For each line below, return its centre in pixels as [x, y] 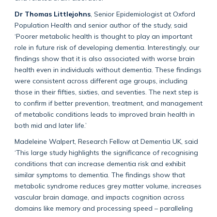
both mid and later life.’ [51, 125]
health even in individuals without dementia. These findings [108, 69]
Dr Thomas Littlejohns [53, 14]
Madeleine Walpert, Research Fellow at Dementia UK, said [106, 141]
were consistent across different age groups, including [101, 80]
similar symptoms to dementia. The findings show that [100, 174]
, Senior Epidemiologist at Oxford [143, 14]
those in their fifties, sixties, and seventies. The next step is [107, 92]
